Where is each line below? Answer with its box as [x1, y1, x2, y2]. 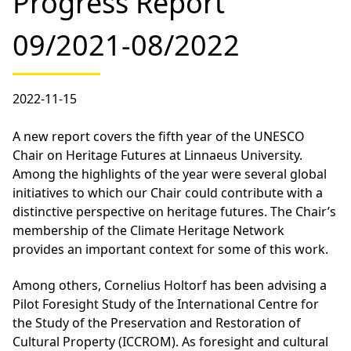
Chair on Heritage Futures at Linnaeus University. [13, 146, 302, 164]
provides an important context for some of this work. [13, 240, 328, 258]
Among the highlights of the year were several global [13, 165, 327, 183]
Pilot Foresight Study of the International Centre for [13, 295, 319, 313]
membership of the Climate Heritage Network [13, 221, 284, 239]
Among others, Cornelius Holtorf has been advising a [13, 276, 327, 294]
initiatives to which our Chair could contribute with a [13, 183, 323, 201]
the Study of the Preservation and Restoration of [13, 313, 301, 331]
